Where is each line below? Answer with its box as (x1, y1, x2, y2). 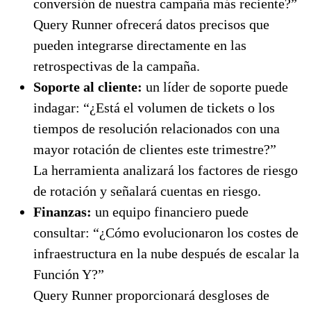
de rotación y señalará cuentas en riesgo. (33, 183, 261, 199)
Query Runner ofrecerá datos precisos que (33, 16, 269, 32)
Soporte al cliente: (33, 78, 146, 94)
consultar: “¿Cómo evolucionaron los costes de (33, 224, 299, 240)
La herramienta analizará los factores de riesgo (33, 162, 298, 178)
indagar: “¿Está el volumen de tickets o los (33, 99, 275, 115)
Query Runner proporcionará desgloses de (33, 287, 269, 303)
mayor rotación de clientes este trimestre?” (33, 141, 276, 157)
